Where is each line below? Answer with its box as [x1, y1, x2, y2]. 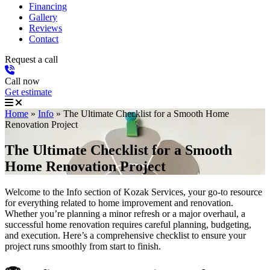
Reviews [29, 23, 62, 33]
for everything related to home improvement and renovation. [5, 197, 233, 208]
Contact [29, 34, 58, 44]
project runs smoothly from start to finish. [5, 240, 161, 251]
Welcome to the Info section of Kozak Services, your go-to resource [5, 186, 262, 197]
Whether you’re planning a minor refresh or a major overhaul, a [5, 208, 245, 219]
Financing [29, 1, 67, 11]
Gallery [29, 12, 57, 22]
